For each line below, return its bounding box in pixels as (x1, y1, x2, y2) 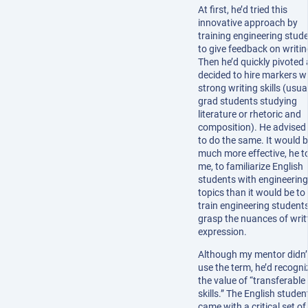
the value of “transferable (198, 274, 305, 286)
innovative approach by (198, 16, 298, 28)
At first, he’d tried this (198, 3, 287, 15)
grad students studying (198, 95, 297, 107)
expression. (198, 225, 247, 237)
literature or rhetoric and (198, 108, 301, 120)
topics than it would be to (198, 186, 305, 198)
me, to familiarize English (198, 160, 303, 172)
